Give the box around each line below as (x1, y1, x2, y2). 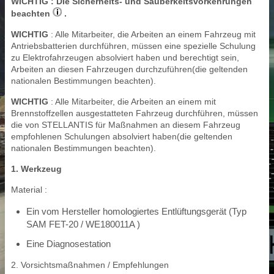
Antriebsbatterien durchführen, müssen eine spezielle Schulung (11, 40, 256, 51)
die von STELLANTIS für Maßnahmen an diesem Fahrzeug (11, 119, 240, 130)
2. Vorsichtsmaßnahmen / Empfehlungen (11, 259, 169, 270)
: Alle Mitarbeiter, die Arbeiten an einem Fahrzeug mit (48, 29, 256, 39)
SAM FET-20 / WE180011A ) (26, 218, 140, 229)
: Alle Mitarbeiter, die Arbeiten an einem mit (48, 96, 216, 106)
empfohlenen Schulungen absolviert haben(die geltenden (11, 131, 232, 141)
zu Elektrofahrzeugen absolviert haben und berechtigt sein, (11, 52, 239, 62)
